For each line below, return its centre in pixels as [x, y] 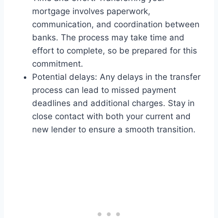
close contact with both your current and [111, 116]
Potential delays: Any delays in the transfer [116, 77]
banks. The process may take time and [108, 37]
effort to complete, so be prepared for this [115, 50]
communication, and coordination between [116, 24]
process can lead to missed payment [104, 90]
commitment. [58, 64]
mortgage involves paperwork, [91, 11]
